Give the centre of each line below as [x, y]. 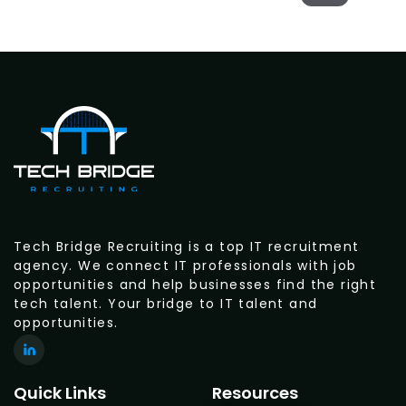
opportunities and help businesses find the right [195, 284]
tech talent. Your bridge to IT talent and [166, 303]
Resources [255, 392]
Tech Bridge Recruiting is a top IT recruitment [187, 246]
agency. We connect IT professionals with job [185, 265]
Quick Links [60, 392]
